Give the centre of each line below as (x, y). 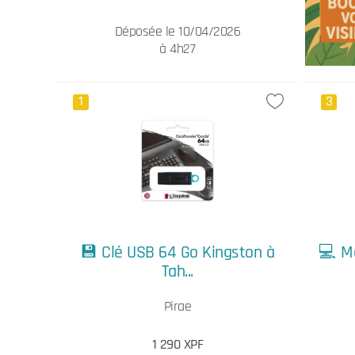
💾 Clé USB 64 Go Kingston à (177, 252)
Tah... (177, 271)
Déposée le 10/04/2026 (177, 31)
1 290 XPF (177, 344)
